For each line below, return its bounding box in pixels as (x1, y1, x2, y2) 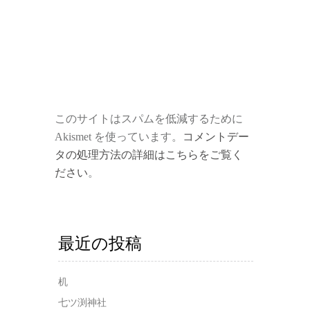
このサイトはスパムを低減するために (55, 112, 243, 125)
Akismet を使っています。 (55, 130, 183, 143)
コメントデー (183, 130, 249, 143)
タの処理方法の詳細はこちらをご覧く (55, 148, 243, 161)
